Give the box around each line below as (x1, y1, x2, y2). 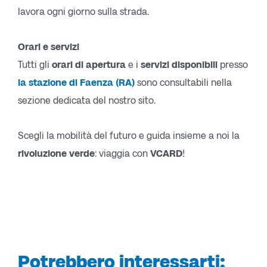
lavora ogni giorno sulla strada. (18, 5, 149, 18)
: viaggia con (95, 147, 150, 159)
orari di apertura (52, 58, 126, 71)
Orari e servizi (18, 41, 79, 53)
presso (218, 58, 248, 71)
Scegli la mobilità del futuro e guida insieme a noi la (18, 129, 240, 141)
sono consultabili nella (135, 76, 232, 89)
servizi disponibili (141, 58, 218, 71)
